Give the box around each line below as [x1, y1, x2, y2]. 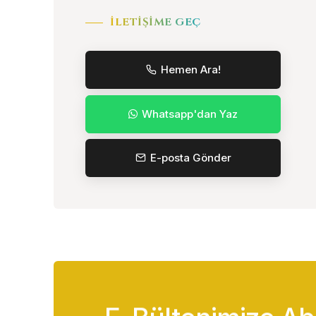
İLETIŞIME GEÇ [110, 15, 201, 30]
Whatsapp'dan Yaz [142, 107, 238, 121]
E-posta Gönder [150, 151, 231, 165]
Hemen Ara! [160, 63, 221, 77]
